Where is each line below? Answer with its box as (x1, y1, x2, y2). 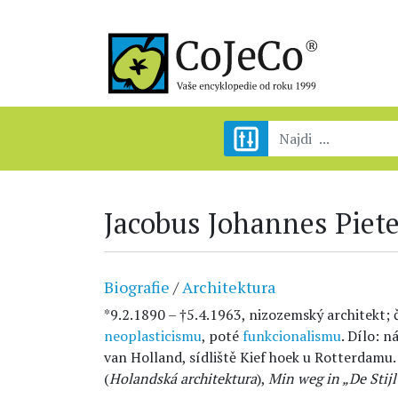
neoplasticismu (104, 326, 202, 346)
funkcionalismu (243, 326, 341, 346)
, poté (202, 326, 243, 346)
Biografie (104, 276, 170, 298)
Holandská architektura (109, 369, 257, 388)
